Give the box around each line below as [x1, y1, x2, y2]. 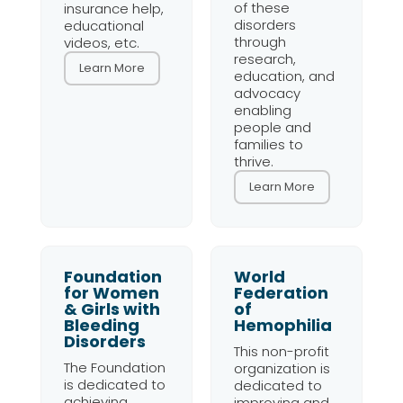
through [233, 32, 286, 51]
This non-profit [233, 342, 329, 361]
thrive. [233, 152, 273, 171]
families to [233, 135, 303, 154]
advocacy [233, 84, 300, 103]
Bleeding [63, 314, 139, 336]
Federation [233, 282, 328, 304]
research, [233, 49, 296, 68]
